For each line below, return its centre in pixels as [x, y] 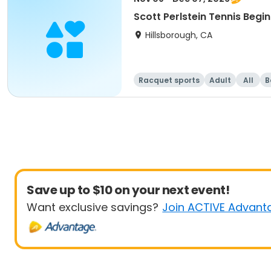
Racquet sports [169, 80]
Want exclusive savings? [93, 207]
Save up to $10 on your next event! [128, 190]
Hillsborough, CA [179, 35]
